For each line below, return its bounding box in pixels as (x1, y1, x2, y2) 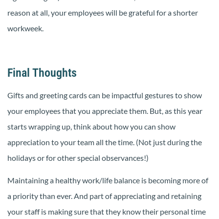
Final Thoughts (7, 66, 77, 80)
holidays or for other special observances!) (7, 153, 149, 162)
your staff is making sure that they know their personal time (7, 207, 206, 217)
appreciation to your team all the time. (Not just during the (7, 137, 202, 147)
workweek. (7, 23, 44, 33)
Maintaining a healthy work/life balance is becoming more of (7, 175, 208, 185)
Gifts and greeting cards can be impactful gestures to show (7, 90, 202, 100)
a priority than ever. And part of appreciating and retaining (7, 191, 201, 201)
